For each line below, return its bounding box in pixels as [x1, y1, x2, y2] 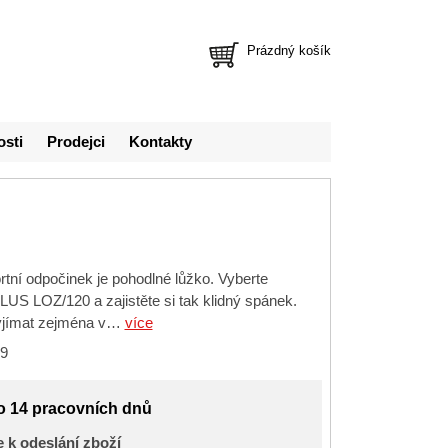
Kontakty [129, 134, 192, 150]
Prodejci [47, 134, 105, 150]
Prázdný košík [246, 43, 331, 58]
